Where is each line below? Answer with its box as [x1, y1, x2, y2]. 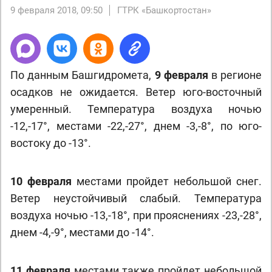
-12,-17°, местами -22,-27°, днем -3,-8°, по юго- [10, 120, 262, 132]
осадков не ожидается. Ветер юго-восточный [10, 86, 262, 98]
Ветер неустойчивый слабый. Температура [10, 192, 262, 205]
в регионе [208, 69, 262, 81]
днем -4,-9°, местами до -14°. [10, 226, 154, 239]
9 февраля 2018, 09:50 [10, 5, 103, 16]
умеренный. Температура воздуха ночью [10, 103, 262, 115]
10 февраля [10, 175, 72, 188]
